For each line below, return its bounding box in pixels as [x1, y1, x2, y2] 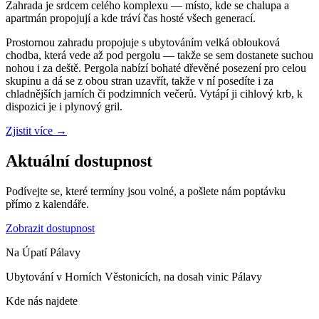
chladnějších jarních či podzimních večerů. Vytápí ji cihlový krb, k [6, 88, 303, 100]
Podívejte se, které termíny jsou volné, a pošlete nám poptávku [6, 185, 286, 198]
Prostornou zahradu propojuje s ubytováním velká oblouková [6, 36, 280, 49]
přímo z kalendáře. [6, 198, 89, 211]
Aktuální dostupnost [6, 152, 152, 171]
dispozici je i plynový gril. [6, 100, 122, 113]
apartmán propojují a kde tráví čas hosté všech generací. [6, 12, 256, 25]
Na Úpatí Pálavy [6, 246, 80, 259]
